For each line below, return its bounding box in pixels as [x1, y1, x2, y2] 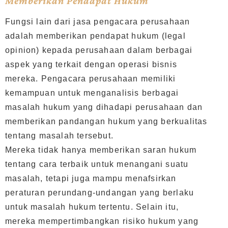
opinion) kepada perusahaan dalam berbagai [5, 45, 193, 54]
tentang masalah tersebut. [5, 131, 113, 140]
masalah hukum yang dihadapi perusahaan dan [5, 102, 203, 111]
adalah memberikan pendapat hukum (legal [5, 31, 186, 40]
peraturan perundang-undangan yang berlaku [5, 188, 194, 197]
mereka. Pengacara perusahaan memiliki [5, 74, 176, 83]
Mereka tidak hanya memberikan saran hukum [5, 145, 197, 154]
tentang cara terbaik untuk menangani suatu [5, 159, 189, 168]
